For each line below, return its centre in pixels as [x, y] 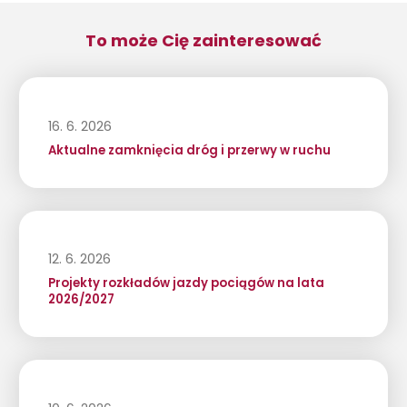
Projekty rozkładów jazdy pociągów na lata [186, 283]
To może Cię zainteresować [203, 41]
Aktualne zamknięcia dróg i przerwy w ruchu [189, 150]
